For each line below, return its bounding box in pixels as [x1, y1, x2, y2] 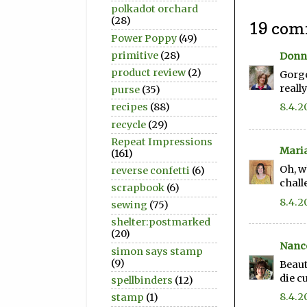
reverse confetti [111, 164, 190, 177]
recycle [111, 118, 146, 131]
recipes [111, 101, 148, 114]
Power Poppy [111, 32, 177, 45]
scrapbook [111, 182, 164, 195]
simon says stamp [111, 245, 203, 258]
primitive [111, 49, 158, 62]
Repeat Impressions [111, 135, 212, 148]
